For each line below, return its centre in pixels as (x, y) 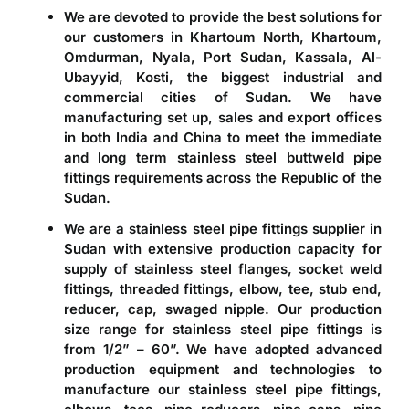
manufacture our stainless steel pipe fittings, (223, 390)
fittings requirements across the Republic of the (223, 178)
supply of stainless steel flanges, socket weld (223, 269)
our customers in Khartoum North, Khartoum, (223, 37)
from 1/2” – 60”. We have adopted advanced (223, 350)
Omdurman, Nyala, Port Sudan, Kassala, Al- (223, 58)
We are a (96, 229)
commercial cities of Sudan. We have (223, 98)
